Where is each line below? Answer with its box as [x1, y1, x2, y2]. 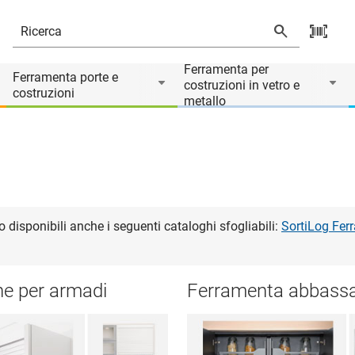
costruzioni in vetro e [184, 78, 300, 93]
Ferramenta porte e [13, 70, 118, 85]
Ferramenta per [184, 62, 269, 77]
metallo [184, 94, 226, 109]
